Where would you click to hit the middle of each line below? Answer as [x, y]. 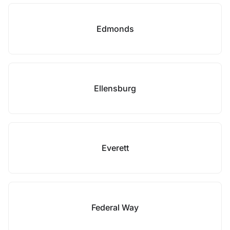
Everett [115, 148]
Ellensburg [115, 88]
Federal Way [115, 207]
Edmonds [115, 29]
